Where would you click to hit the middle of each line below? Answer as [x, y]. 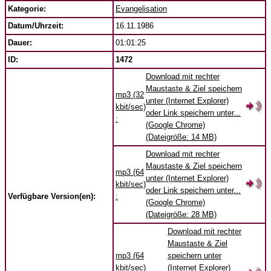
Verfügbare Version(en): [53, 196]
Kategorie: [27, 9]
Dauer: [20, 43]
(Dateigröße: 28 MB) [181, 214]
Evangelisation [141, 9]
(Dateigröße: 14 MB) [181, 137]
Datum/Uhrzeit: [36, 26]
